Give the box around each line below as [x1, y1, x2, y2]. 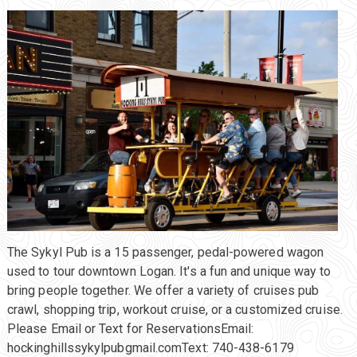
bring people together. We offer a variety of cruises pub [6, 282, 320, 298]
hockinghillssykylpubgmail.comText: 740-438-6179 [6, 339, 294, 355]
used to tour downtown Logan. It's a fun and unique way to [6, 263, 331, 279]
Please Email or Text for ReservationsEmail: [6, 320, 254, 336]
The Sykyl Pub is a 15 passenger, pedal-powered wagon [6, 244, 324, 260]
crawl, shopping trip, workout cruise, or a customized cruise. [6, 301, 343, 317]
